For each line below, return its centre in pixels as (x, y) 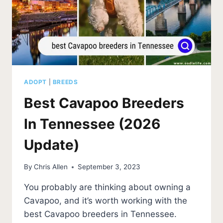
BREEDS (65, 82)
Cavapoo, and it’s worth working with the (106, 201)
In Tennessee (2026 (92, 124)
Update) (52, 145)
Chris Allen (51, 167)
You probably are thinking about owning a (107, 187)
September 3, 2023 (109, 167)
